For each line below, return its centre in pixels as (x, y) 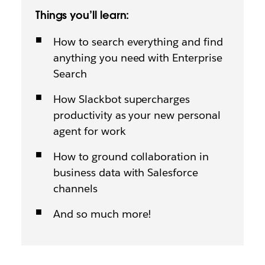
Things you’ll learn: (82, 15)
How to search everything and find (138, 42)
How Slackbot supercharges (122, 99)
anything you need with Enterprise (138, 58)
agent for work (89, 131)
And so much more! (102, 214)
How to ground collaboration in (131, 156)
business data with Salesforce (126, 172)
